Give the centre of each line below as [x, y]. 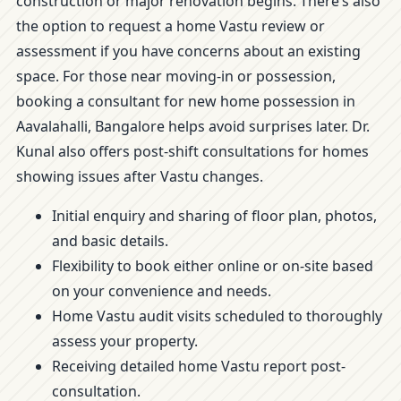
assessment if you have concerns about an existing [188, 51]
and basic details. [110, 241]
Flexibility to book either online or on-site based [213, 266]
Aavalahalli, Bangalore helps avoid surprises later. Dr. [193, 126]
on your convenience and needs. [162, 291]
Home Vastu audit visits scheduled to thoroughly [217, 316]
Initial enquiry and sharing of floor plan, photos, [214, 216]
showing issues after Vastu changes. [140, 176]
